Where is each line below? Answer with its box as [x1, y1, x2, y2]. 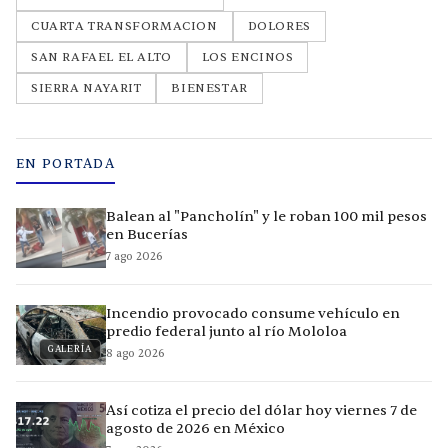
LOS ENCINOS [201, 49, 294, 66]
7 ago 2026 [106, 249, 163, 265]
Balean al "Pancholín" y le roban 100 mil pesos [106, 208, 427, 226]
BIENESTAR [171, 80, 248, 97]
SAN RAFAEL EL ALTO [31, 49, 172, 66]
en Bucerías [106, 226, 188, 244]
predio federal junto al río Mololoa [106, 323, 347, 341]
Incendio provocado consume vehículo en [106, 305, 400, 323]
